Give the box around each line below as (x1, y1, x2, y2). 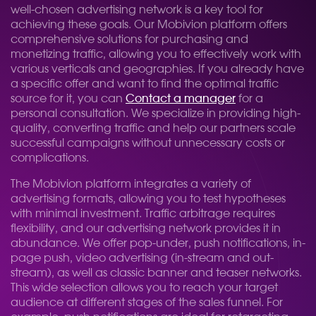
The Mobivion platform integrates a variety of (11, 178, 251, 190)
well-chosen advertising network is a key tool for (11, 4, 263, 16)
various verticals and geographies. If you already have (11, 63, 304, 75)
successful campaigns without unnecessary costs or (11, 138, 285, 149)
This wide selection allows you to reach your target (11, 282, 278, 293)
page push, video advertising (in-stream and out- (11, 253, 274, 264)
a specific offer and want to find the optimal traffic (11, 78, 279, 90)
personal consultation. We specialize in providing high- (11, 108, 300, 119)
